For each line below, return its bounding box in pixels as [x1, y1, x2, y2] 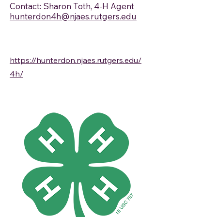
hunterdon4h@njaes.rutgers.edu [10, 11, 137, 21]
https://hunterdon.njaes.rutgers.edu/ [10, 55, 141, 65]
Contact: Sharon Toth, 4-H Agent [10, 1, 134, 11]
